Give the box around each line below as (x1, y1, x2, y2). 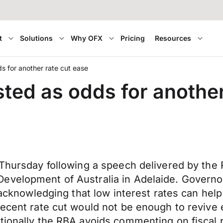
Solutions (20, 34, 53, 42)
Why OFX (71, 34, 103, 42)
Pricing (120, 34, 145, 42)
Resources (155, 34, 192, 42)
